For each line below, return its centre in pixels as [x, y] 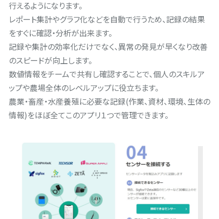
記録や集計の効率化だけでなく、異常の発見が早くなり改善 [108, 46]
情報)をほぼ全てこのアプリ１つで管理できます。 [88, 115]
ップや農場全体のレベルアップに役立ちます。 [84, 87]
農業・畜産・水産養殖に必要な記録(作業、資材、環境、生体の [109, 101]
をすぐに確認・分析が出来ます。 [60, 33]
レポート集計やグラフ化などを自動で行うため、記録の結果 [107, 19]
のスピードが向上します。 [50, 60]
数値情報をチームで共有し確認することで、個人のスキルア [107, 74]
